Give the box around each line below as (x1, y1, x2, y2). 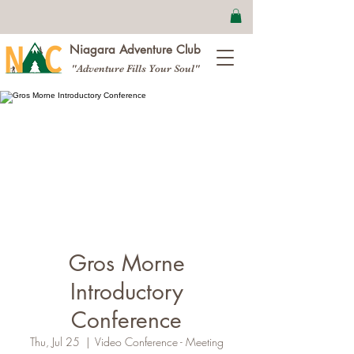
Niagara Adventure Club (70, 41, 201, 57)
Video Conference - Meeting (94, 333, 224, 349)
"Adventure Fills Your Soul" (70, 62, 200, 74)
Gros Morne (68, 248, 185, 277)
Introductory (70, 277, 183, 306)
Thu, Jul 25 (29, 333, 80, 349)
